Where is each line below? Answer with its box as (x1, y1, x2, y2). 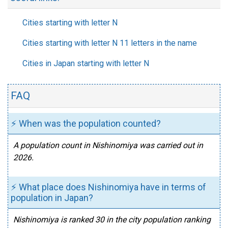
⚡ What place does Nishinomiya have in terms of (11, 182, 206, 192)
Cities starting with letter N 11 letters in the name (22, 38, 197, 48)
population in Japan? (11, 192, 93, 203)
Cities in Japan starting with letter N (22, 59, 149, 68)
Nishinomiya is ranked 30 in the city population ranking (13, 215, 211, 224)
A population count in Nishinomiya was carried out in (13, 140, 203, 150)
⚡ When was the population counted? (11, 118, 161, 129)
